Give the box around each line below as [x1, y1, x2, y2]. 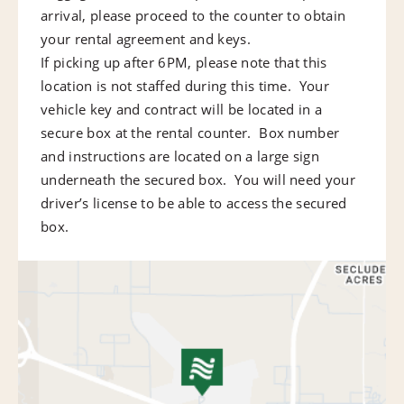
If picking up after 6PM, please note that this [41, 52, 327, 71]
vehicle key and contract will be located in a [41, 99, 323, 118]
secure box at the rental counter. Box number [41, 123, 340, 142]
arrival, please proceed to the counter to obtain [41, 5, 346, 24]
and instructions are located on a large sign [41, 146, 320, 165]
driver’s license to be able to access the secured [41, 193, 347, 212]
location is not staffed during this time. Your [41, 76, 330, 95]
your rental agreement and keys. [41, 29, 251, 48]
